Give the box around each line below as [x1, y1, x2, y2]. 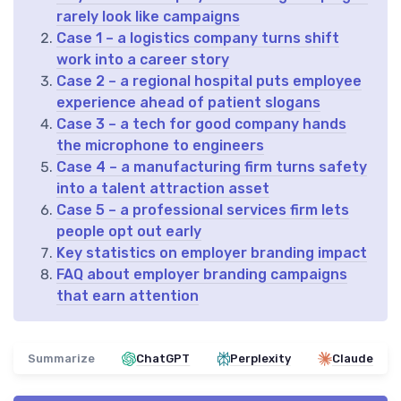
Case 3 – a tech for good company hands [56, 115, 346, 133]
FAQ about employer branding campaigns [56, 266, 347, 284]
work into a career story [56, 51, 229, 69]
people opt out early [56, 223, 201, 241]
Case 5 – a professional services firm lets [56, 201, 349, 219]
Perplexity [229, 352, 291, 366]
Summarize [28, 352, 95, 366]
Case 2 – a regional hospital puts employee [56, 73, 362, 90]
